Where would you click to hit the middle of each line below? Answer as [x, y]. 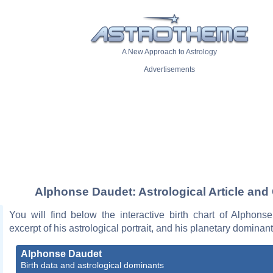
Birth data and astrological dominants [92, 265]
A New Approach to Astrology [169, 52]
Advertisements [169, 70]
